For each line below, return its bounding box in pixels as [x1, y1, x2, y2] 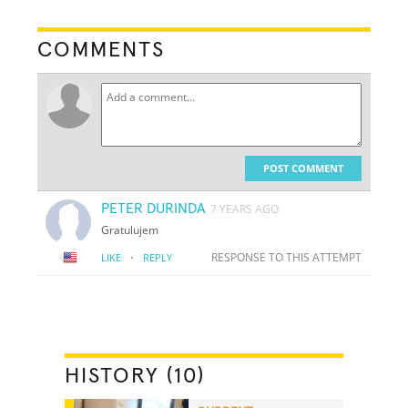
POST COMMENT [262, 160, 343, 175]
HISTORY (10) [65, 364, 206, 387]
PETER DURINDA [101, 200, 207, 216]
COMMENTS [37, 38, 166, 61]
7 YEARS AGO [210, 200, 280, 217]
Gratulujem [101, 221, 159, 238]
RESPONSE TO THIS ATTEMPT [210, 249, 362, 265]
